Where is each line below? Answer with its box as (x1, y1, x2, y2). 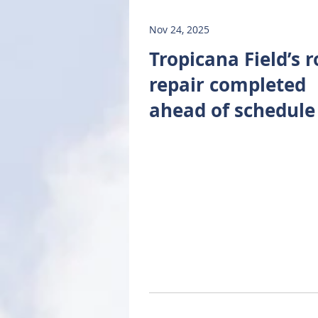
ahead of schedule (149, 97, 315, 123)
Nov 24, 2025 (149, 23, 209, 36)
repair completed (149, 72, 306, 97)
